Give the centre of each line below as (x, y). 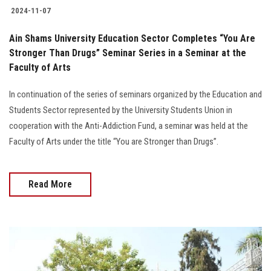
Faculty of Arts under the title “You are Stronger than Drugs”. (114, 141)
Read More (50, 184)
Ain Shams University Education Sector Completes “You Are (132, 38)
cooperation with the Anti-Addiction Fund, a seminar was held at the (129, 126)
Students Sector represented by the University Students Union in (121, 110)
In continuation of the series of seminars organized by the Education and (135, 94)
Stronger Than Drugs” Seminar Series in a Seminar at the (128, 53)
